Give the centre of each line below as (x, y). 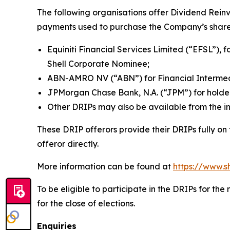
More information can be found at (105, 166)
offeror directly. (68, 144)
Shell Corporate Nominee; (98, 64)
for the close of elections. (87, 203)
